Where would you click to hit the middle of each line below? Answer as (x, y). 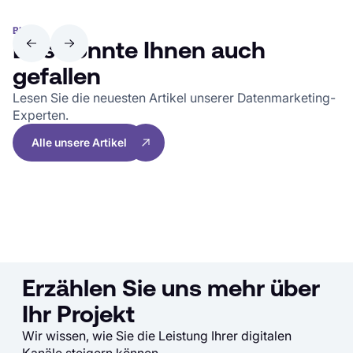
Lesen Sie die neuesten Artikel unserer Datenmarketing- (174, 98)
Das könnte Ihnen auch (139, 50)
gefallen (57, 76)
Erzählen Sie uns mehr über (171, 288)
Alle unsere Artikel (79, 142)
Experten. (41, 115)
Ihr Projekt (78, 314)
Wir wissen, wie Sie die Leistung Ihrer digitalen (157, 336)
